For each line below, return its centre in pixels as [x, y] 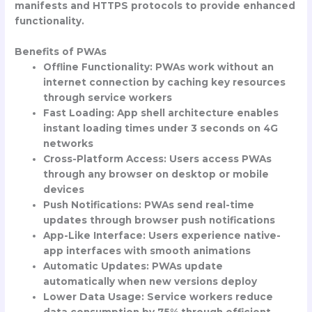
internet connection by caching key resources [165, 83]
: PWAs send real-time [197, 205]
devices [64, 190]
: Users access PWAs [218, 159]
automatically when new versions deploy [150, 282]
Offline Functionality [97, 67]
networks [69, 144]
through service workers [108, 98]
